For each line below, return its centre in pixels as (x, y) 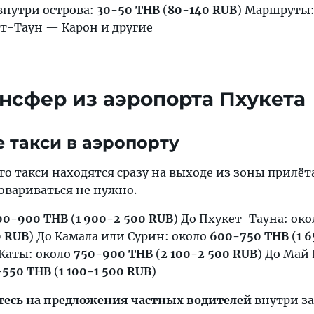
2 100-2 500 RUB (209, 254)
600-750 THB (249, 236)
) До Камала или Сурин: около (119, 236)
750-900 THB (113, 254)
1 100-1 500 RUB (105, 271)
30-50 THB (128, 10)
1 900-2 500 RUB (124, 219)
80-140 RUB (202, 10)
